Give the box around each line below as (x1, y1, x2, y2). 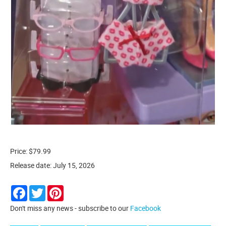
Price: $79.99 (10, 146, 51, 156)
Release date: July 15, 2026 (10, 160, 95, 170)
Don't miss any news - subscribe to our (10, 203, 130, 213)
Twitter (45, 184, 68, 194)
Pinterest (64, 184, 92, 194)
